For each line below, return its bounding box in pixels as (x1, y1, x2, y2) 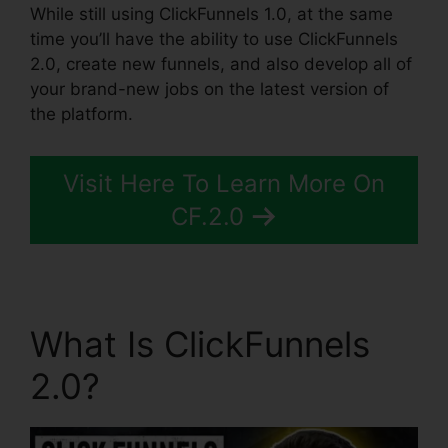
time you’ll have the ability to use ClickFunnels (30, 29, 398, 50)
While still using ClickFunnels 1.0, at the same (30, 4, 393, 25)
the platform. (30, 104, 133, 125)
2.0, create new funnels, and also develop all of (30, 54, 412, 75)
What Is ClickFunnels (30, 322, 370, 365)
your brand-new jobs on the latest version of (30, 79, 389, 100)
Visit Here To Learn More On (63, 168, 385, 198)
